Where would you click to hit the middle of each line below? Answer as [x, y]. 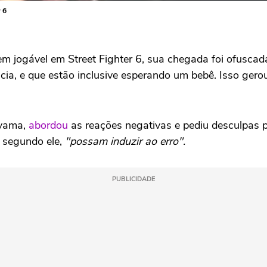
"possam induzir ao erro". [125, 141]
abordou [48, 125]
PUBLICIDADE [133, 179]
